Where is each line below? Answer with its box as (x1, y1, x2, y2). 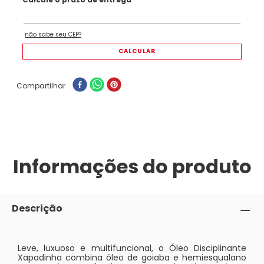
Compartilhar (16, 80, 65, 91)
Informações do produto (12, 153, 252, 180)
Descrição (12, 201, 62, 215)
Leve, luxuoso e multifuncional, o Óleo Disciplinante (18, 242, 246, 254)
